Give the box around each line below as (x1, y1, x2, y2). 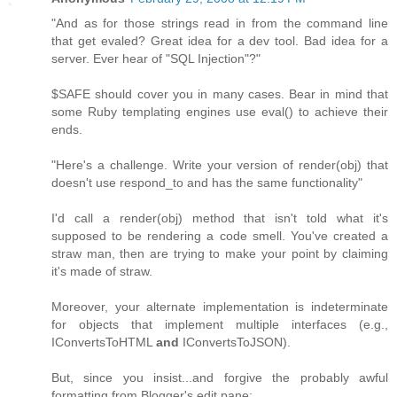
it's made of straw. (51, 263, 152, 278)
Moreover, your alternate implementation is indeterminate (51, 299, 388, 314)
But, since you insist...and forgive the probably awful (51, 370, 388, 385)
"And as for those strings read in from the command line (51, 15, 388, 30)
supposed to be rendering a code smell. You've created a (51, 228, 388, 243)
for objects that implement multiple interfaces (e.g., (51, 316, 388, 331)
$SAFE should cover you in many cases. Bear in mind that (51, 86, 388, 101)
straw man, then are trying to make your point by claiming (51, 245, 388, 261)
